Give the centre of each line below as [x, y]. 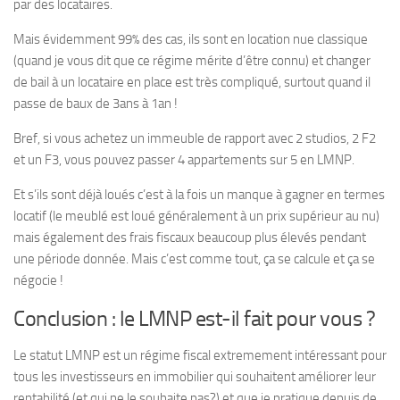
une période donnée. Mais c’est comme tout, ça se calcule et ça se [194, 259]
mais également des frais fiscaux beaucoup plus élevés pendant [190, 237]
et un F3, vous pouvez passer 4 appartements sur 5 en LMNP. [184, 160]
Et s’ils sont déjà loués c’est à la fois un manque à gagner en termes [199, 195]
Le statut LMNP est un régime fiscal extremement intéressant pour [200, 355]
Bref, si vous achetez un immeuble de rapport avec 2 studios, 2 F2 [195, 138]
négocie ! [38, 280]
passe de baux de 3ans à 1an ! [96, 104]
